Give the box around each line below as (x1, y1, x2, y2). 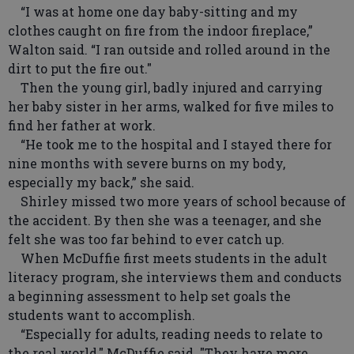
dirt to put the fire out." (8, 60, 152, 77)
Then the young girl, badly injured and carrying (8, 79, 322, 96)
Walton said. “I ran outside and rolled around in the (8, 41, 330, 58)
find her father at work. (8, 117, 162, 134)
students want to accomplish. (8, 307, 195, 324)
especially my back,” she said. (8, 174, 194, 191)
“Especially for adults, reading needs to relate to (8, 326, 322, 343)
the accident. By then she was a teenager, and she (8, 212, 322, 229)
